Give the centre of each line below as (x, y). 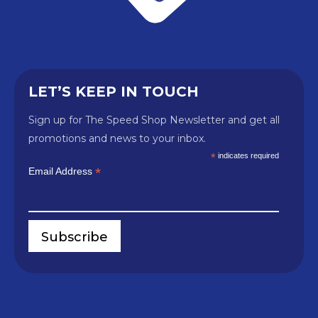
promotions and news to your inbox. (117, 138)
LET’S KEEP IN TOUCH (114, 91)
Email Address (62, 171)
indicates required (248, 155)
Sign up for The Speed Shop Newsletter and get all (154, 120)
